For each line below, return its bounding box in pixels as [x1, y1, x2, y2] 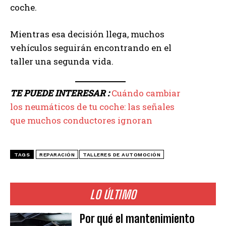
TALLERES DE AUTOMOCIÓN [83, 152, 160, 158]
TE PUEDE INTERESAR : [10, 87, 111, 99]
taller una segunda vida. [10, 55, 114, 67]
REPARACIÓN [39, 152, 75, 158]
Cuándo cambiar [111, 87, 181, 99]
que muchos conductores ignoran [10, 115, 152, 127]
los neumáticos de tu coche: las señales [10, 101, 175, 113]
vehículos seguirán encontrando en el [10, 41, 172, 53]
